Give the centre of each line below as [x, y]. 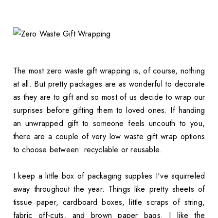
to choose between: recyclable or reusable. [87, 150]
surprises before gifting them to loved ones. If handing [109, 110]
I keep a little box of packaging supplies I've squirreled [109, 176]
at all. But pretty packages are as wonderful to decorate [109, 84]
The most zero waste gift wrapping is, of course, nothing [109, 71]
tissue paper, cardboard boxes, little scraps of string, [109, 202]
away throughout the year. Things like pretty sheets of [109, 189]
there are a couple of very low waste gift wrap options [109, 137]
